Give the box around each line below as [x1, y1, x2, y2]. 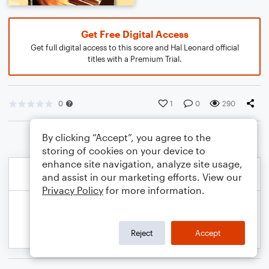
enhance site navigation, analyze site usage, [42, 158, 243, 169]
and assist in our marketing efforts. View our [42, 171, 242, 183]
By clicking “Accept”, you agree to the [42, 131, 211, 143]
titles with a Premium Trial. [87, 54, 182, 64]
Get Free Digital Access [80, 28, 189, 40]
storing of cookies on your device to [42, 145, 205, 156]
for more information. [103, 184, 205, 196]
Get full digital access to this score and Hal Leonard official [30, 43, 239, 52]
